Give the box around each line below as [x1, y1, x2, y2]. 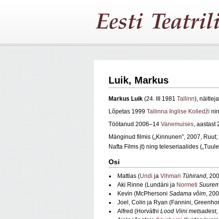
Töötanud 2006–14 [109, 121, 161, 128]
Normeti [176, 181, 197, 189]
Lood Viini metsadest [160, 208, 216, 215]
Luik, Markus [109, 75, 169, 86]
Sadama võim [169, 190, 206, 197]
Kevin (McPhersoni [117, 190, 169, 197]
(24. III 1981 [143, 95, 177, 103]
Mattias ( [117, 173, 140, 180]
